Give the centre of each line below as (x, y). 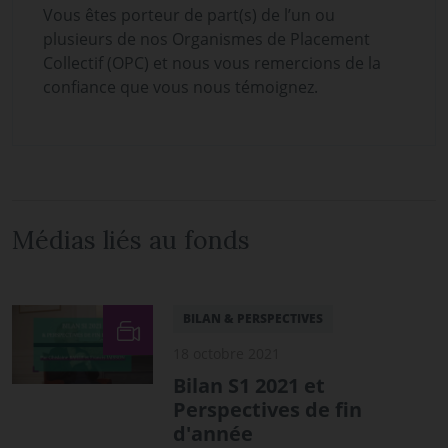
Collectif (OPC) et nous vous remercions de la (212, 62)
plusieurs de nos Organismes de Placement (206, 38)
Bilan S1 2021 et (249, 385)
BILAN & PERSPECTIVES (253, 318)
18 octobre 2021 (227, 353)
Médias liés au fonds (131, 239)
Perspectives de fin (268, 409)
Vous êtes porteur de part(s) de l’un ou (189, 14)
